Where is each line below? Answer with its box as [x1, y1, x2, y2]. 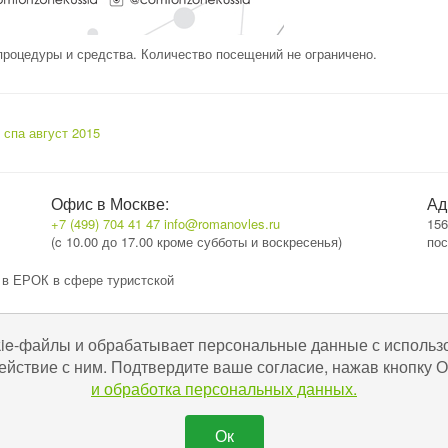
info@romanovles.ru [163, 214, 280, 233]
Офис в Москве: [50, 192, 169, 215]
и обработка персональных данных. [91, 377, 357, 400]
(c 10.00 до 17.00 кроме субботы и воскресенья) [50, 232, 342, 251]
